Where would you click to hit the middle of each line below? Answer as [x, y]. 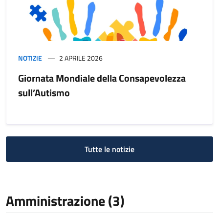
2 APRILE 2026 [81, 58]
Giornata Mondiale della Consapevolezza [102, 78]
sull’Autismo [44, 92]
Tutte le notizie [109, 149]
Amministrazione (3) [65, 200]
